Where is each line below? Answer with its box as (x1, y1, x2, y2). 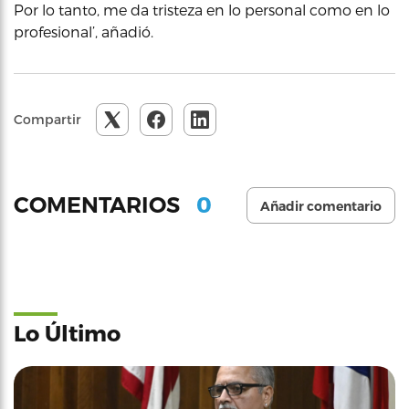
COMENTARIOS (14, 192, 185, 219)
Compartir (14, 110, 81, 127)
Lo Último (14, 319, 121, 346)
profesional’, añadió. (14, 22, 153, 40)
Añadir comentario (260, 197, 382, 215)
